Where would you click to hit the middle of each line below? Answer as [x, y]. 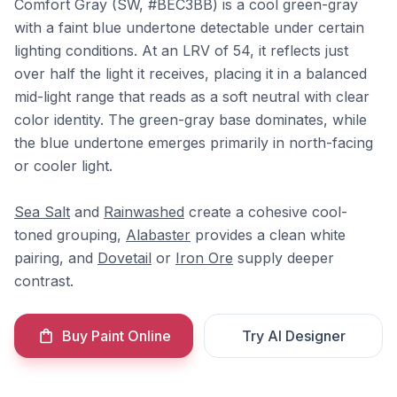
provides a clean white [268, 235]
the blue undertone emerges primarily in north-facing [194, 143]
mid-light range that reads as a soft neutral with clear [192, 97]
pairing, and [56, 258]
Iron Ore [204, 258]
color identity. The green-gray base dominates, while [191, 120]
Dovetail [125, 258]
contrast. [44, 281]
